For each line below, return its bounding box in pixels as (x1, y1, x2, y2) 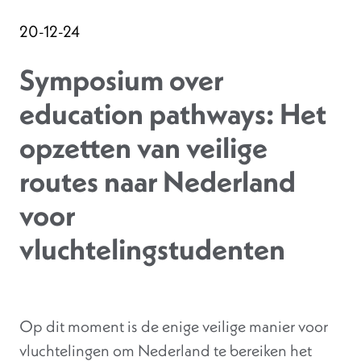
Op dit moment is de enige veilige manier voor (19, 316, 328, 337)
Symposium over (19, 61, 223, 98)
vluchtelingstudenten (19, 230, 285, 268)
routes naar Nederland (19, 163, 296, 200)
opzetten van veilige (19, 129, 268, 166)
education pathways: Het (19, 95, 326, 132)
